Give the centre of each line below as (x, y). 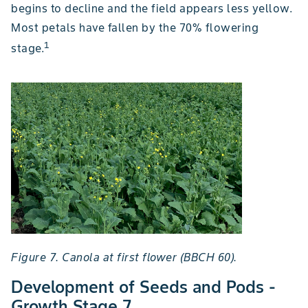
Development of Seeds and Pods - (143, 287)
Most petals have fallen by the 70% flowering (135, 27)
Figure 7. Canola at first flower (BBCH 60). (124, 257)
